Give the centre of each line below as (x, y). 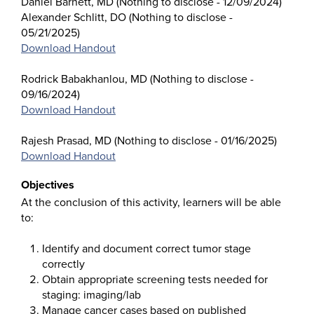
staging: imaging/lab (91, 295)
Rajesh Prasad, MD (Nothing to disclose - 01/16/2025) (149, 141)
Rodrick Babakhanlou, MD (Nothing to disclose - (137, 79)
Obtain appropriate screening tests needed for (155, 280)
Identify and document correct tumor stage (146, 249)
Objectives (48, 185)
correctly (63, 264)
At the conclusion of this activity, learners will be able (151, 203)
